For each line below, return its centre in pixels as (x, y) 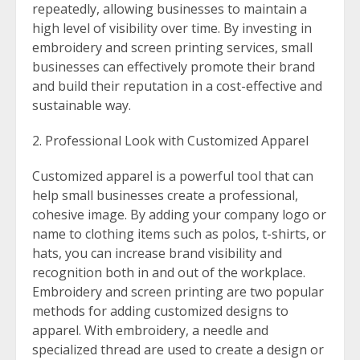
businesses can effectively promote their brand (174, 66)
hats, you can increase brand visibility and (157, 253)
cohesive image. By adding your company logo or (179, 214)
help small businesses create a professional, (165, 195)
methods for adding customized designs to (160, 311)
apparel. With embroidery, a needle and (150, 330)
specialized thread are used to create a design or (178, 349)
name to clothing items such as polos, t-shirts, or (179, 233)
